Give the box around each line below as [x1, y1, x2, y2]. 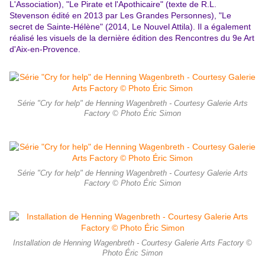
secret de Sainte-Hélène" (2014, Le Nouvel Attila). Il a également [9, 22, 251, 32]
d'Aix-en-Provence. [9, 44, 80, 54]
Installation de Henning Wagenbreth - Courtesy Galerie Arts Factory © [13, 239, 252, 248]
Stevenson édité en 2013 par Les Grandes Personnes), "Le [9, 11, 231, 21]
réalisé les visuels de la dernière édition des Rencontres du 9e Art [9, 33, 254, 43]
